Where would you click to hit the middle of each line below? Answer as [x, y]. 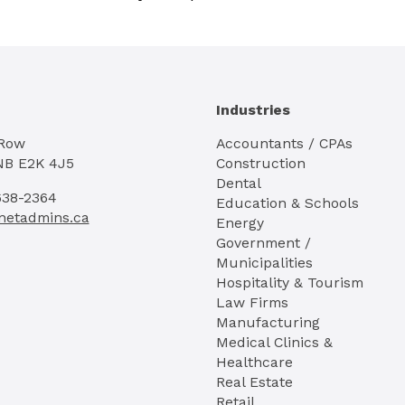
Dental [239, 184]
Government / [264, 243]
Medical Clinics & [274, 343]
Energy [240, 223]
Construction [261, 164]
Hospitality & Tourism [290, 283]
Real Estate [254, 382]
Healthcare [254, 363]
